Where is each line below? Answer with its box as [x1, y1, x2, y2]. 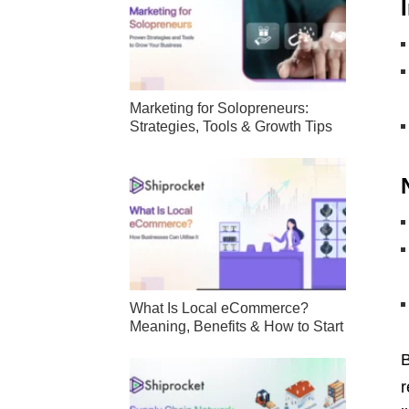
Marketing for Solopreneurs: [130, 100, 309, 117]
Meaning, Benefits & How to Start [130, 318, 343, 334]
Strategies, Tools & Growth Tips [130, 119, 332, 135]
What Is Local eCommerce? [130, 299, 309, 316]
